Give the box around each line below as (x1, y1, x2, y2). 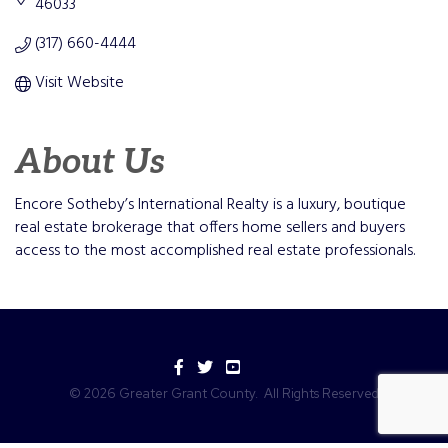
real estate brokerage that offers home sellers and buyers (15, 215, 405, 242)
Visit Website (35, 70, 124, 97)
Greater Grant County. (116, 385, 261, 403)
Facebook (172, 359, 246, 381)
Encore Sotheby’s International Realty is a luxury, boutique (15, 192, 406, 219)
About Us (15, 142, 165, 184)
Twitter (195, 359, 247, 381)
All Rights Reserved (261, 385, 379, 403)
